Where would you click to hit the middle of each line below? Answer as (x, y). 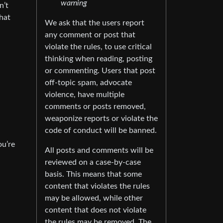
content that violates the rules (97, 186)
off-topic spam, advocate (88, 83)
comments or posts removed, (95, 107)
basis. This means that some (93, 174)
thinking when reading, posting (99, 59)
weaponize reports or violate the (101, 119)
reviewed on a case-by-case (93, 163)
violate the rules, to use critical (98, 47)
